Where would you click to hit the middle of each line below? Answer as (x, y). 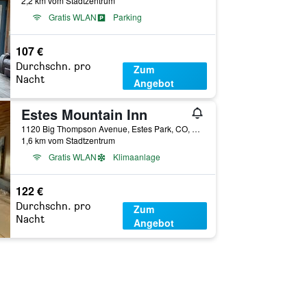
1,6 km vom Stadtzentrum (68, 140)
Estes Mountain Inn (84, 114)
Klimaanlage (136, 157)
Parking (127, 17)
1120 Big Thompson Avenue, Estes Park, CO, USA (196, 128)
